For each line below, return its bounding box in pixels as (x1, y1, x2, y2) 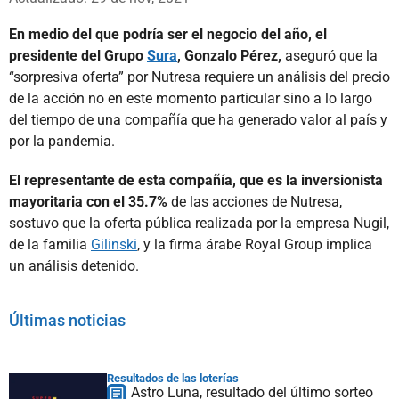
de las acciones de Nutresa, (171, 192, 342, 210)
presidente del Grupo (9, 46, 147, 64)
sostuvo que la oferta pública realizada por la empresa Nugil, (9, 214, 389, 232)
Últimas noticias (9, 310, 126, 330)
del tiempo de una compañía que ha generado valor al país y (9, 110, 387, 128)
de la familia (9, 235, 91, 253)
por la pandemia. (9, 132, 115, 150)
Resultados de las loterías (107, 370, 239, 385)
